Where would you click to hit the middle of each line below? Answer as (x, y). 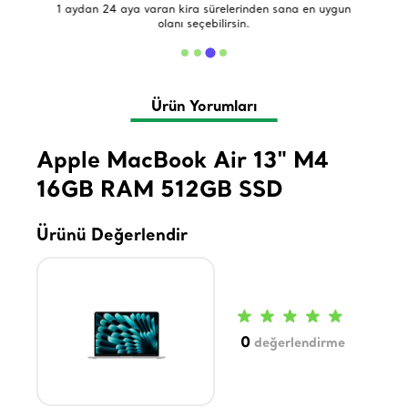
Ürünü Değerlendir (112, 236)
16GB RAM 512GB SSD (160, 191)
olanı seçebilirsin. (204, 23)
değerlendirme (298, 344)
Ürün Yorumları (204, 107)
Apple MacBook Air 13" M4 (183, 162)
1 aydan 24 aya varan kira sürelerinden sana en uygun (204, 9)
